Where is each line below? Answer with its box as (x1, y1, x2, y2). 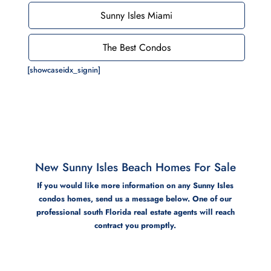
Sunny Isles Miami (100, 8, 173, 22)
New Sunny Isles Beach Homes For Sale (34, 158, 236, 175)
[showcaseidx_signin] (27, 64, 100, 76)
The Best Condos (102, 40, 171, 54)
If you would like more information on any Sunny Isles (37, 179, 234, 191)
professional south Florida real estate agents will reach (36, 206, 235, 218)
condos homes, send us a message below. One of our (39, 192, 232, 204)
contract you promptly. (94, 219, 177, 231)
